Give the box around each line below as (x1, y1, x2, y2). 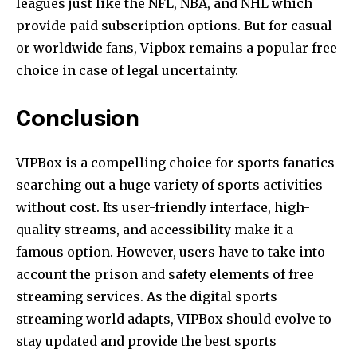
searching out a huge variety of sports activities (16, 176, 323, 193)
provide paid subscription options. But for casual (16, 17, 332, 33)
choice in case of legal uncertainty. (16, 61, 238, 78)
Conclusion (16, 108, 139, 131)
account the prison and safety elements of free (16, 265, 314, 282)
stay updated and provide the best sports (16, 332, 277, 349)
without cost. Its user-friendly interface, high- (16, 198, 310, 215)
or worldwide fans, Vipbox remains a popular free (16, 39, 337, 56)
